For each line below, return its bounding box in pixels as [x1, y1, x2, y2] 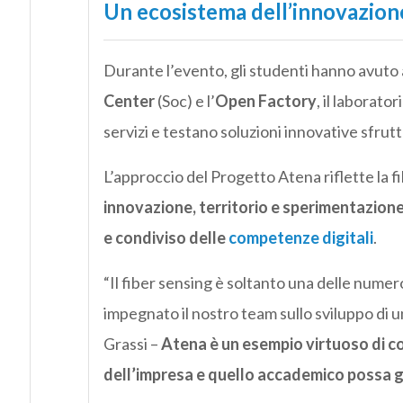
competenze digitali [228, 227, 373, 247]
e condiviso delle [103, 227, 228, 247]
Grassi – [103, 333, 161, 354]
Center [103, 90, 155, 111]
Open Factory [214, 90, 317, 111]
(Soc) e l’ [154, 90, 215, 111]
